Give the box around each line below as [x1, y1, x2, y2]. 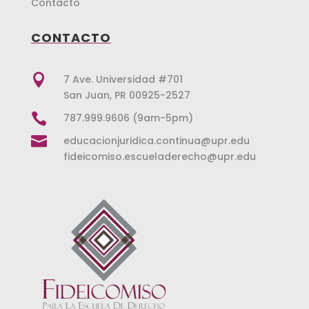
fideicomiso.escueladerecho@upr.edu [63, 150, 256, 164]
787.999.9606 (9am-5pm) [63, 111, 193, 126]
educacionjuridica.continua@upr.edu [63, 134, 250, 148]
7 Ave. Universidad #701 [63, 72, 183, 87]
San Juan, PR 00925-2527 [63, 88, 190, 103]
